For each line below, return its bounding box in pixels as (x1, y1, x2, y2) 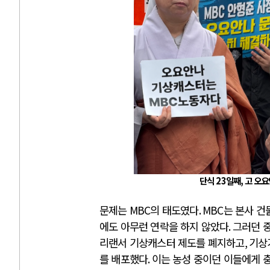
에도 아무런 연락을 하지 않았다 (99, 219, 229, 234)
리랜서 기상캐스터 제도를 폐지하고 (99, 235, 245, 251)
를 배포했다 (99, 251, 148, 267)
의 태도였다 (150, 202, 199, 218)
